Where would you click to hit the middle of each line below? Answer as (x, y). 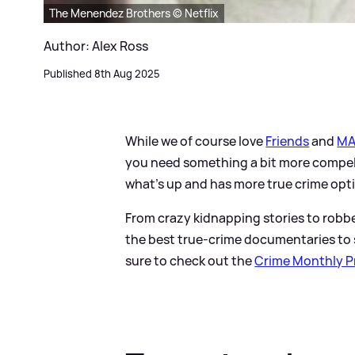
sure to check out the (190, 261)
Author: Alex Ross (96, 46)
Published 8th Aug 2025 (102, 74)
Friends (288, 141)
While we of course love (196, 141)
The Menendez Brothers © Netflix (134, 13)
